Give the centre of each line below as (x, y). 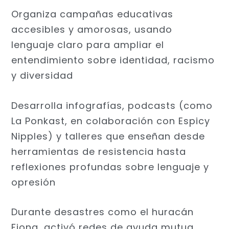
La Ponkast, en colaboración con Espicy (111, 121)
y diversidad (44, 75)
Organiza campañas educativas (93, 14)
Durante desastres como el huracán (103, 212)
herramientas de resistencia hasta (99, 151)
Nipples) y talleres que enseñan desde (108, 136)
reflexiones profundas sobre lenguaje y (110, 167)
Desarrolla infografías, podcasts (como (112, 105)
